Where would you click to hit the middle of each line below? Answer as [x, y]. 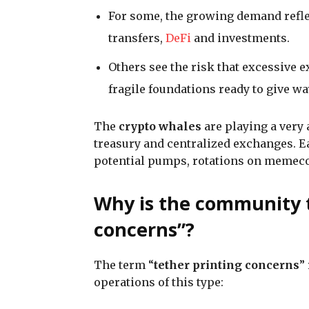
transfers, [137, 38]
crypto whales [160, 126]
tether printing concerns [227, 265]
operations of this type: [159, 282]
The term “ [124, 265]
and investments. [240, 38]
